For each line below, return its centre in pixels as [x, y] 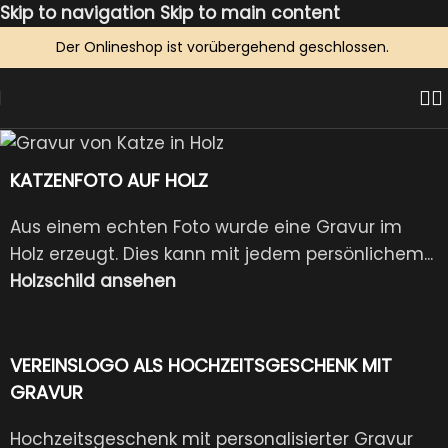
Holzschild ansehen [93, 280]
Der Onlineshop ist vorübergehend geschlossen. [224, 47]
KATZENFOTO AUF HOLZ [109, 180]
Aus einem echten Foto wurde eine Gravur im [206, 226]
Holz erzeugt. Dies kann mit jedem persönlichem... [221, 253]
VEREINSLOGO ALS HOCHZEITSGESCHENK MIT [201, 365]
